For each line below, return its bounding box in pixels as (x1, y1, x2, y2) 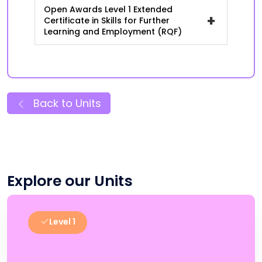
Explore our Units (7, 171, 133, 191)
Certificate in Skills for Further (44, 15, 170, 26)
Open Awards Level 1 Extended (44, 4, 173, 15)
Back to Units (30, 96, 101, 111)
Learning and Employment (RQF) (44, 26, 182, 37)
